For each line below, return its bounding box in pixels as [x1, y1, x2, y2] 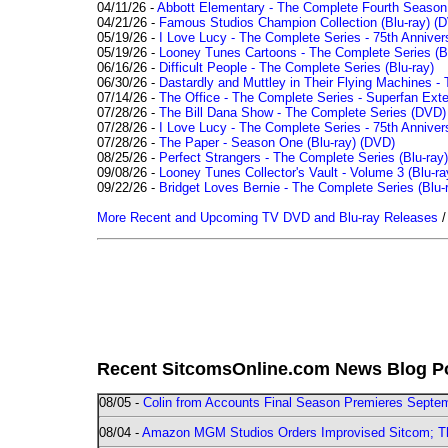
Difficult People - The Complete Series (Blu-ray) [159, 59, 434, 75]
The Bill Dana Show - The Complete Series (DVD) [159, 104, 446, 120]
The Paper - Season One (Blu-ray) [159, 134, 356, 150]
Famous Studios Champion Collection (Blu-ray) [159, 14, 430, 30]
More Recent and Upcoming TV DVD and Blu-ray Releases [97, 209, 438, 225]
